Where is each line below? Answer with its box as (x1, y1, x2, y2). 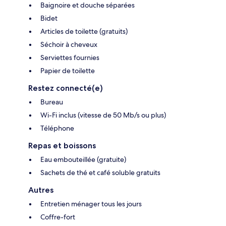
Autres (28, 185, 53, 195)
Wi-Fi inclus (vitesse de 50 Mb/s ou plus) (40, 110, 166, 120)
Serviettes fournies (40, 53, 99, 63)
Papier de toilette (40, 66, 95, 76)
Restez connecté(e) (28, 83, 103, 93)
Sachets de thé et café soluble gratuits (40, 168, 160, 178)
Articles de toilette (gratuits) (40, 27, 128, 36)
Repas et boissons (28, 141, 96, 151)
